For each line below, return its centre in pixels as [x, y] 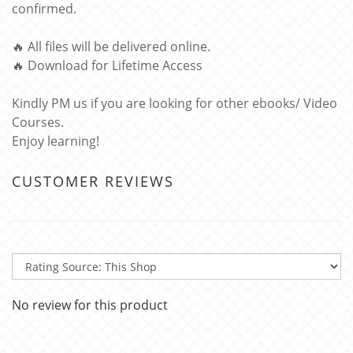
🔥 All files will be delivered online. [111, 46]
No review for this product [90, 305]
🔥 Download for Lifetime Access [107, 65]
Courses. [38, 122]
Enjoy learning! [56, 141]
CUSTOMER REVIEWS [93, 181]
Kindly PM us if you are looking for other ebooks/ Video [175, 103]
